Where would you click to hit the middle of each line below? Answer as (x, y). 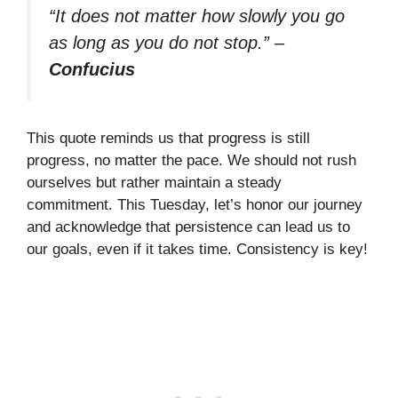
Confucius (92, 69)
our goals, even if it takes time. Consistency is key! (197, 250)
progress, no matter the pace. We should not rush (191, 161)
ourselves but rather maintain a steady (154, 183)
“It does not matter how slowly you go (197, 16)
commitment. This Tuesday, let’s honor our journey (195, 205)
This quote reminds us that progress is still (168, 139)
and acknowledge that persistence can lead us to (188, 227)
